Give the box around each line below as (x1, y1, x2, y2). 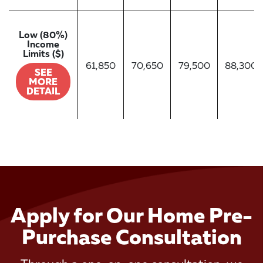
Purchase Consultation (21, 223, 242, 249)
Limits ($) (22, 47, 64, 59)
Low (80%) (19, 28, 68, 41)
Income (27, 38, 59, 50)
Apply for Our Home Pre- (11, 201, 252, 227)
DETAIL (26, 85, 60, 97)
